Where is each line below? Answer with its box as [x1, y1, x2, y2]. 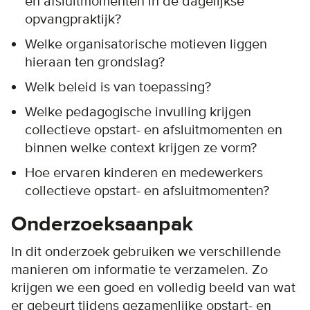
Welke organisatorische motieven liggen [25, 35, 267, 53]
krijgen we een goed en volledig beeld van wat [11, 279, 295, 296]
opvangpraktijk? [25, 10, 121, 28]
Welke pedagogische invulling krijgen [25, 103, 251, 120]
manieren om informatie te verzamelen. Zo [11, 261, 268, 278]
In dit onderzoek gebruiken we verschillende [11, 243, 281, 260]
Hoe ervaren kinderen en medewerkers [25, 164, 263, 181]
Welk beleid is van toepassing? [25, 78, 211, 95]
